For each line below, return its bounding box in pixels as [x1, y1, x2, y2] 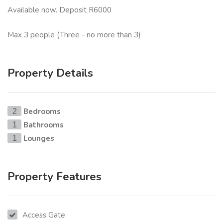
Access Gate [22, 210, 65, 220]
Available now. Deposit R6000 [7, 5, 111, 15]
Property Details [7, 65, 93, 81]
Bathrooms [23, 119, 64, 130]
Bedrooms [23, 106, 61, 116]
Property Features [7, 169, 102, 184]
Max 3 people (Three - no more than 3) [7, 29, 143, 40]
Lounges [23, 133, 54, 143]
